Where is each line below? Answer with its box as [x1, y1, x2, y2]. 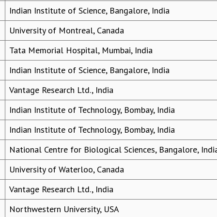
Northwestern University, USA [9, 203, 119, 215]
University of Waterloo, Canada [9, 164, 124, 175]
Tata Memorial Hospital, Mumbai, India [9, 45, 153, 56]
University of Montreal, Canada [9, 25, 124, 36]
